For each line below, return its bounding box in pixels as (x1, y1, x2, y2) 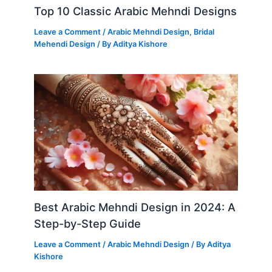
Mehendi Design (34, 39, 96, 49)
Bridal (194, 27, 215, 36)
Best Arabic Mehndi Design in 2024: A (34, 200, 236, 214)
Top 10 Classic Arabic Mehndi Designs (34, 4, 237, 18)
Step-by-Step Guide (34, 217, 141, 231)
